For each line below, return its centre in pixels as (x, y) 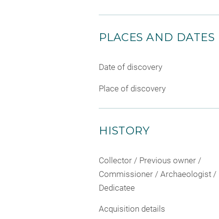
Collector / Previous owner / (150, 160)
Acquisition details (132, 209)
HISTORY (124, 131)
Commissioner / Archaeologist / (158, 174)
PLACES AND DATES (157, 38)
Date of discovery (131, 67)
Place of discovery (132, 88)
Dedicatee (117, 187)
